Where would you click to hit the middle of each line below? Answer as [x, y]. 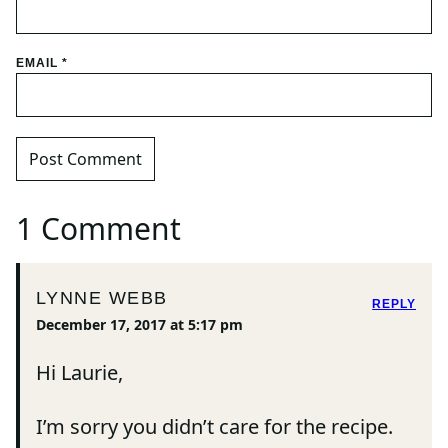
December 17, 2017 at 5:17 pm [139, 325]
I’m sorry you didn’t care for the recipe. [214, 427]
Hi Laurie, [79, 373]
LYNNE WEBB [102, 297]
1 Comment [98, 229]
